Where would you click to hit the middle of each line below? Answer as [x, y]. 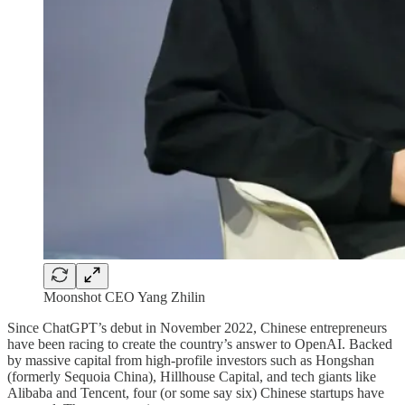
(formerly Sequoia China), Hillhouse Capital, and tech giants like [192, 377]
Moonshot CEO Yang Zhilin [124, 297]
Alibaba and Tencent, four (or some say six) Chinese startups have [196, 393]
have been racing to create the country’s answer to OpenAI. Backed [200, 344]
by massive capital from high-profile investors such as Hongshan [191, 361]
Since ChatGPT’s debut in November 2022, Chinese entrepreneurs [197, 328]
